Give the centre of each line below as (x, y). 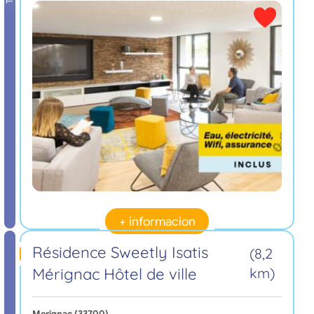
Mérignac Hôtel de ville (114, 274)
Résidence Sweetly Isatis (120, 253)
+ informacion (157, 221)
